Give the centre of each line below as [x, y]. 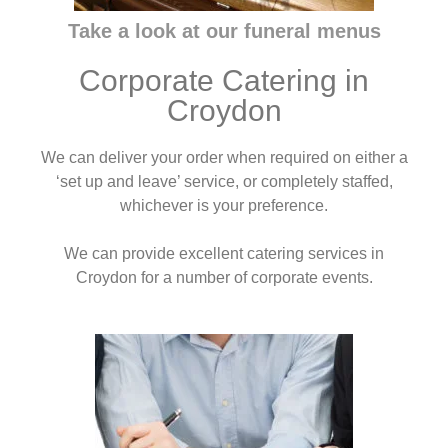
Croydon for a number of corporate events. [224, 277]
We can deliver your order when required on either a [224, 157]
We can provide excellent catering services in [224, 253]
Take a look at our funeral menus [224, 31]
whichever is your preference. [224, 205]
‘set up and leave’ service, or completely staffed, [224, 181]
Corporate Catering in [224, 80]
